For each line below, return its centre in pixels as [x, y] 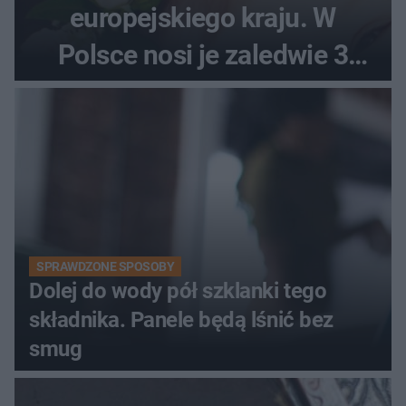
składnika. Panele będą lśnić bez [181, 319]
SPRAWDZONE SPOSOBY [106, 266]
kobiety [203, 92]
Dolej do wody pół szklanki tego [178, 290]
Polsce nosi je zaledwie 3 [203, 54]
